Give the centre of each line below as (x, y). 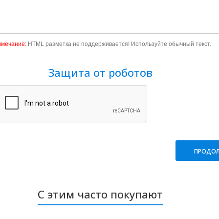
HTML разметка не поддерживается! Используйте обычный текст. (119, 44)
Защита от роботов (100, 73)
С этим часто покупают (100, 194)
